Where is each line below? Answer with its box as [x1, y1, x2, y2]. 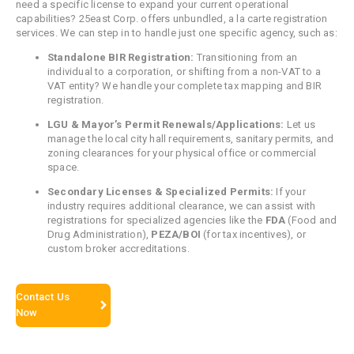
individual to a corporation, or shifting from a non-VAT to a [47, 65, 322, 77]
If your [273, 185, 306, 198]
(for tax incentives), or [201, 228, 307, 240]
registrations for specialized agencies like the [47, 213, 265, 226]
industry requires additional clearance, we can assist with [47, 199, 316, 212]
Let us [284, 118, 316, 130]
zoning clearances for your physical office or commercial [47, 146, 317, 159]
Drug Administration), [47, 228, 152, 240]
